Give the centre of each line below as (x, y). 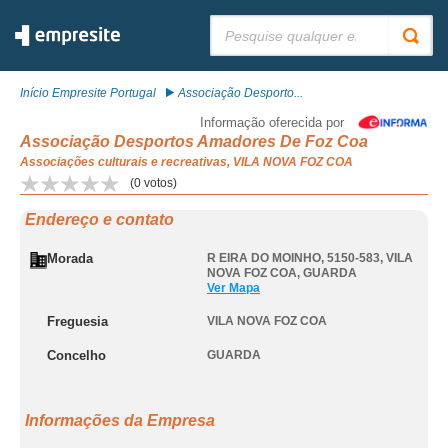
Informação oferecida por (272, 122)
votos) (159, 183)
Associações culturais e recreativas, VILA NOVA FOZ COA (186, 162)
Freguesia (77, 321)
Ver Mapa (233, 288)
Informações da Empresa (120, 420)
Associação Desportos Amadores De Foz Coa (194, 141)
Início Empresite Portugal (88, 93)
